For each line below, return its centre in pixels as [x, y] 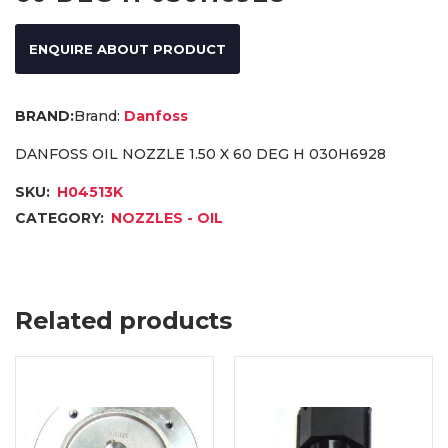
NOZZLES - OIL [167, 217]
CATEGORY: [61, 217]
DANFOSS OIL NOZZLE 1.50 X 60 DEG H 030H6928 [200, 153]
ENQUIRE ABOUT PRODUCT [127, 48]
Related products [123, 320]
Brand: [97, 115]
